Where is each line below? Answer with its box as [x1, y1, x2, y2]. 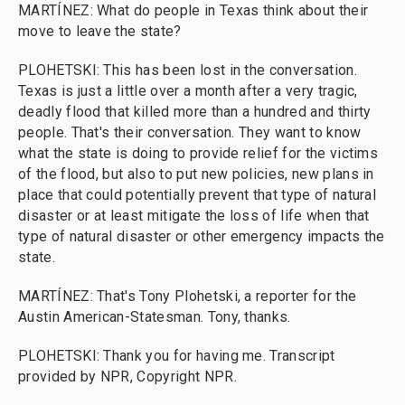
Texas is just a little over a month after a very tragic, [18, 82, 358, 99]
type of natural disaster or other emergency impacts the [18, 228, 385, 245]
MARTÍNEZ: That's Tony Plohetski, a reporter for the [18, 287, 357, 305]
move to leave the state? [18, 23, 182, 40]
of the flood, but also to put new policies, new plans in [18, 165, 374, 183]
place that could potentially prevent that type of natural [18, 186, 377, 203]
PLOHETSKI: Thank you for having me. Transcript [18, 347, 335, 364]
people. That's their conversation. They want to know [18, 124, 362, 141]
